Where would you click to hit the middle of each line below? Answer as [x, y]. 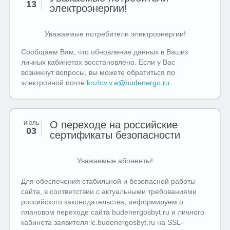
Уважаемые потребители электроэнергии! [115, 34]
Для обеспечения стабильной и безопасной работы [108, 181]
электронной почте [54, 83]
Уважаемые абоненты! [115, 161]
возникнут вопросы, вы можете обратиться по [98, 72]
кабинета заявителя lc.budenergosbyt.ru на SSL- [102, 222]
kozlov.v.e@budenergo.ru [128, 83]
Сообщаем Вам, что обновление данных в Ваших [105, 52]
